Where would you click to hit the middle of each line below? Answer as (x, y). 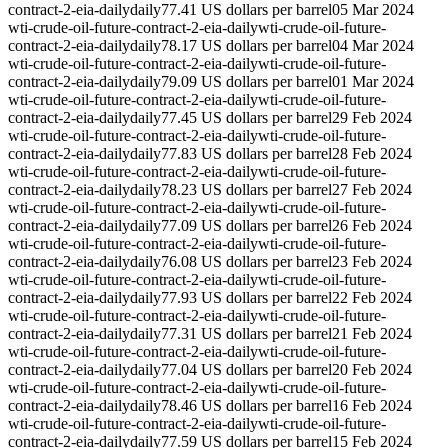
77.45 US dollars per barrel (246, 118)
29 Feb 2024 (372, 118)
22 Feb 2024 (372, 298)
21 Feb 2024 (372, 334)
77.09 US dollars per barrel (246, 226)
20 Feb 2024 (372, 370)
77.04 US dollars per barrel (246, 370)
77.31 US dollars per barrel (246, 334)
